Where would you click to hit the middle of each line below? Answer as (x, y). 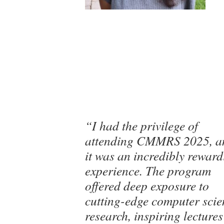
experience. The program (148, 170)
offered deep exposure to (147, 185)
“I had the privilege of (141, 125)
